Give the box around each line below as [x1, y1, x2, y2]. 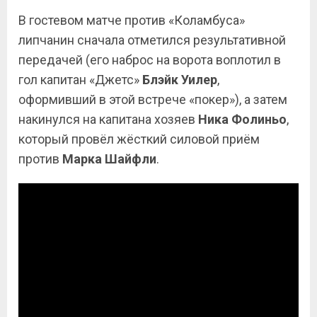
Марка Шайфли [62, 151, 156, 166]
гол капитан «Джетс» [18, 72, 142, 87]
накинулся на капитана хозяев [18, 112, 198, 127]
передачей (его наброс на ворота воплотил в [18, 52, 281, 67]
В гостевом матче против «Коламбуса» [18, 13, 245, 28]
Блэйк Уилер [142, 72, 217, 87]
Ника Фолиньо [198, 112, 287, 127]
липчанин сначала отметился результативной [18, 33, 286, 47]
